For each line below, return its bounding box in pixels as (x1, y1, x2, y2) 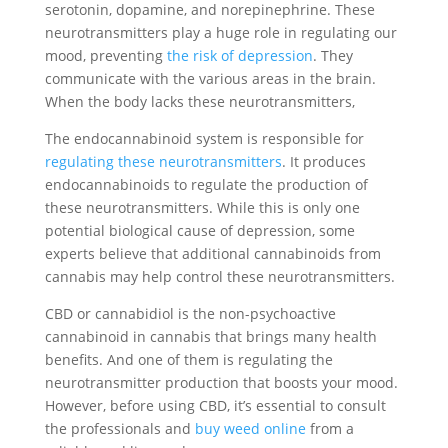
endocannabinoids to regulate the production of (44, 175, 368, 194)
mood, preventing (44, 46, 167, 65)
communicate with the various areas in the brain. (44, 69, 376, 88)
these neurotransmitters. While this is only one (44, 198, 360, 217)
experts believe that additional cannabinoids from (44, 244, 381, 263)
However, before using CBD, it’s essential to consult (44, 396, 386, 415)
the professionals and (44, 419, 195, 438)
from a (305, 419, 354, 438)
